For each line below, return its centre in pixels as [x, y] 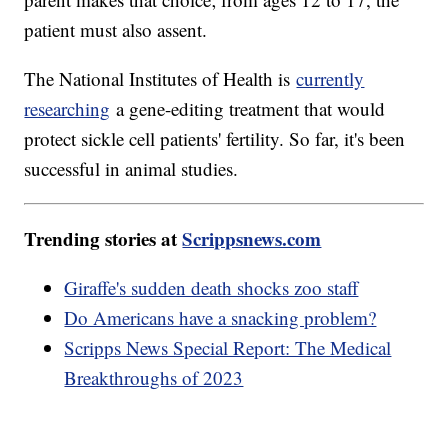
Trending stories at [103, 238]
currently [330, 78]
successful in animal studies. [131, 168]
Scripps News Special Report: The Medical [228, 347]
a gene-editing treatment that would [248, 108]
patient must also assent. [119, 29]
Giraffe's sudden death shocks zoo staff [211, 287]
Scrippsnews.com [252, 238]
